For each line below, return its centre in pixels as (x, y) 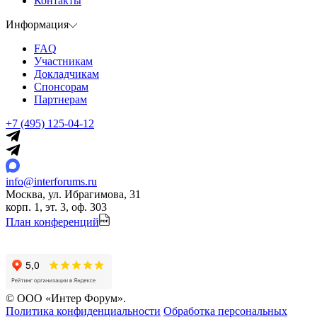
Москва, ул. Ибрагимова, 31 (73, 194)
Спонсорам (61, 86)
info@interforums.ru (51, 181)
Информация (37, 24)
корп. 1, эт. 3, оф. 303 (56, 207)
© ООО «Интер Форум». (66, 298)
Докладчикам (67, 74)
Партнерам (60, 99)
